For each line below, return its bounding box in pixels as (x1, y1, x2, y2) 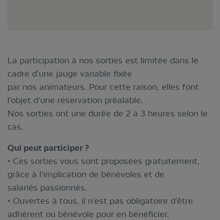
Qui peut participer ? (7, 142, 89, 153)
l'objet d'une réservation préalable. (7, 95, 143, 105)
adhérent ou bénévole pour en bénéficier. (7, 209, 169, 219)
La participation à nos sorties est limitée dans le (7, 55, 198, 65)
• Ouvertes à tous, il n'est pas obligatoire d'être (7, 195, 193, 206)
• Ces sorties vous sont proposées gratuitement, (7, 156, 199, 166)
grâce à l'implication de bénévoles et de (7, 169, 165, 179)
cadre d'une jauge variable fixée (7, 68, 132, 79)
